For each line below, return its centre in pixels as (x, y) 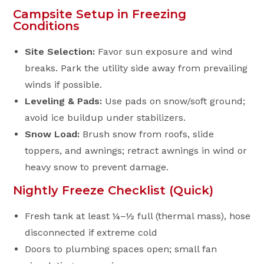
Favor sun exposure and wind (164, 52)
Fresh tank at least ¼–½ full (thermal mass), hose (138, 216)
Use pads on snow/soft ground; (174, 101)
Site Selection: (60, 52)
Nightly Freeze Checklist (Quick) (113, 190)
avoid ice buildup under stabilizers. (105, 118)
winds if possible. (64, 85)
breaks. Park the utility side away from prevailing (136, 68)
